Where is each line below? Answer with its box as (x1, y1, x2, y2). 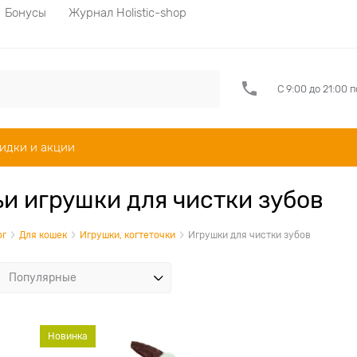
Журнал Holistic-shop (69, 6, 186, 19)
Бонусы (5, 6, 46, 19)
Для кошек (19, 229, 67, 241)
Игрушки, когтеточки (80, 229, 175, 241)
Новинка (48, 331, 88, 342)
